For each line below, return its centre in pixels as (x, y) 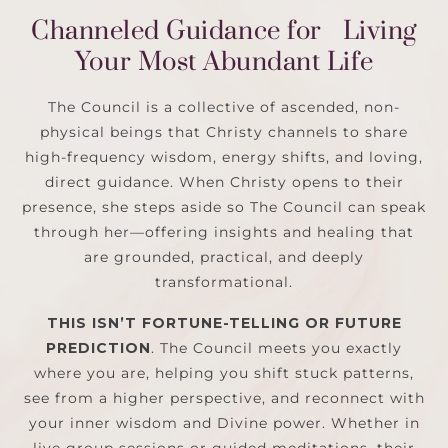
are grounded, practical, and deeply (224, 256)
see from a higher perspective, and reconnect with (224, 397)
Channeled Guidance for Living (224, 30)
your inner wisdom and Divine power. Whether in (224, 422)
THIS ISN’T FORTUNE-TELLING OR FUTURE (224, 322)
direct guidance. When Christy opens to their (224, 181)
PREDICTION (98, 347)
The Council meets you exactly (278, 347)
